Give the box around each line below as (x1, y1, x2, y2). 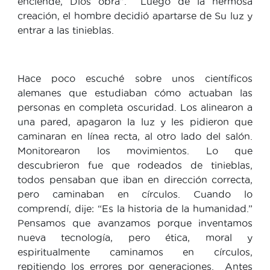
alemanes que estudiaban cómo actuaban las (17, 87, 253, 98)
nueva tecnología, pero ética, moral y (17, 231, 253, 243)
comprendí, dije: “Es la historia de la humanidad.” (17, 202, 253, 214)
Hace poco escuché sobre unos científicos (17, 72, 253, 84)
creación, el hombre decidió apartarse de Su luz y (17, 10, 253, 21)
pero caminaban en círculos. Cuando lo (17, 188, 253, 199)
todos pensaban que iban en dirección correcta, (17, 174, 253, 185)
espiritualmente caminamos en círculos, (17, 246, 253, 257)
